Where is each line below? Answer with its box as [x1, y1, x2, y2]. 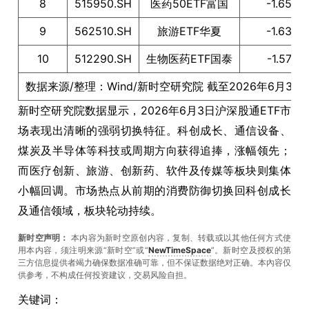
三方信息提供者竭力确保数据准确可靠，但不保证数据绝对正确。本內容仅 [18, 257, 291, 268]
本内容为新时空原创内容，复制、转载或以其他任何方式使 [70, 232, 291, 243]
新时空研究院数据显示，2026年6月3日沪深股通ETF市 [18, 103, 291, 117]
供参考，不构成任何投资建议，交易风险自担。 [18, 270, 192, 280]
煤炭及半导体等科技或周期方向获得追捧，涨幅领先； [18, 143, 291, 157]
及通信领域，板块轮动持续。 [18, 203, 161, 217]
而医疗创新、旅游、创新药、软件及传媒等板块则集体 [18, 163, 291, 177]
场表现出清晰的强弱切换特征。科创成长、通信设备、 [18, 123, 291, 137]
